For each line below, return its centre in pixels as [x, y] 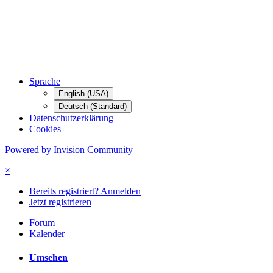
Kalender [47, 234]
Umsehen [48, 258]
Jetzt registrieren [60, 202]
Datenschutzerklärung [71, 118]
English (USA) [83, 94]
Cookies [45, 129]
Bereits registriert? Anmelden [85, 191]
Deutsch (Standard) [93, 107]
